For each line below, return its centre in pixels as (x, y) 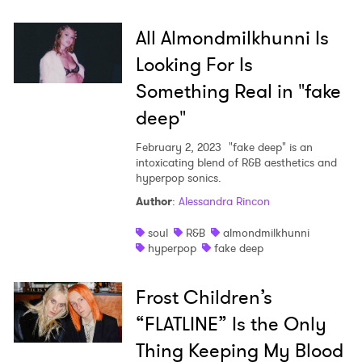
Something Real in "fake (238, 92)
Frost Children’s (204, 298)
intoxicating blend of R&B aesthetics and (236, 163)
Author (154, 202)
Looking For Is (194, 65)
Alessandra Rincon (224, 202)
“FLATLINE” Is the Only (231, 324)
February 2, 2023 (178, 147)
